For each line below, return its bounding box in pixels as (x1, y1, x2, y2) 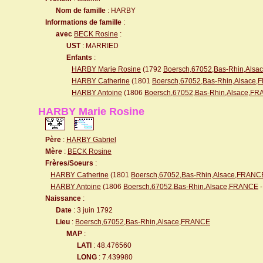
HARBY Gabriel (66, 136, 116, 144)
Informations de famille (45, 18, 122, 26)
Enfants (66, 53, 92, 62)
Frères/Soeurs (45, 159, 93, 167)
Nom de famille (56, 6, 106, 15)
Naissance (45, 194, 81, 203)
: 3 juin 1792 (72, 206, 113, 214)
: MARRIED (80, 42, 119, 50)
